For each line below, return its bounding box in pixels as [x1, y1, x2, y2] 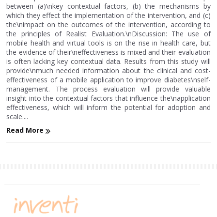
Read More [6, 125, 46, 135]
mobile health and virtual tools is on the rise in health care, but [6, 38, 211, 48]
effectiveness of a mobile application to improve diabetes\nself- [6, 75, 211, 85]
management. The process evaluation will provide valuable [6, 84, 211, 94]
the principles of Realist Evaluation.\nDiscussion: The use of [6, 29, 211, 39]
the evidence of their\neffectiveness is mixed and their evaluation [6, 47, 211, 57]
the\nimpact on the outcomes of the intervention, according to [6, 20, 211, 30]
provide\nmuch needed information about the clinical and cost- [6, 66, 211, 76]
